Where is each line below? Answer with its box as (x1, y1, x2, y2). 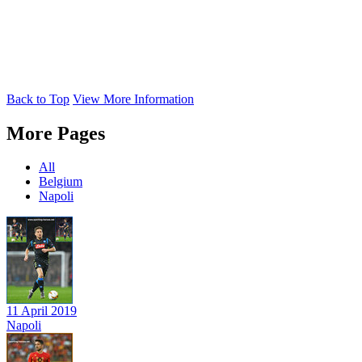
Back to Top (6, 91, 69, 106)
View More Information (73, 91, 194, 106)
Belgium (39, 175, 82, 189)
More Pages (6, 122, 105, 144)
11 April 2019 (6, 304, 77, 318)
